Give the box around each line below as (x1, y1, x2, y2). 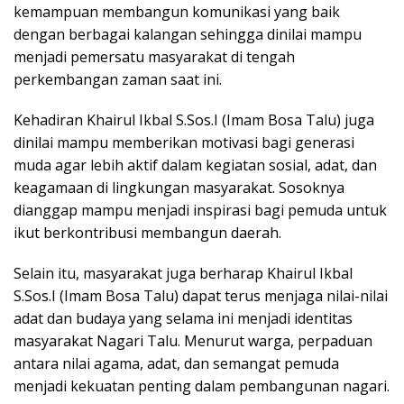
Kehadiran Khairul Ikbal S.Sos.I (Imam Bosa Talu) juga (14, 110, 374, 131)
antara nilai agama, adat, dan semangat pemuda (14, 353, 339, 374)
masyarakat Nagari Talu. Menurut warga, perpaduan (14, 331, 372, 352)
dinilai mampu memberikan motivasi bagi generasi (14, 133, 354, 153)
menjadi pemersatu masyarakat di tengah (14, 47, 295, 68)
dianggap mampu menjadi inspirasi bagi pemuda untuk (14, 200, 387, 221)
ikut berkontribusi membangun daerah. (14, 223, 281, 243)
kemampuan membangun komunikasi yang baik (14, 2, 340, 23)
